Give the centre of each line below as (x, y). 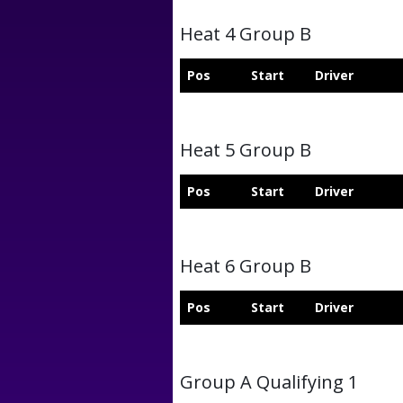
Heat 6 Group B (246, 266)
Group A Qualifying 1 (269, 382)
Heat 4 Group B (246, 34)
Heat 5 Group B (246, 150)
